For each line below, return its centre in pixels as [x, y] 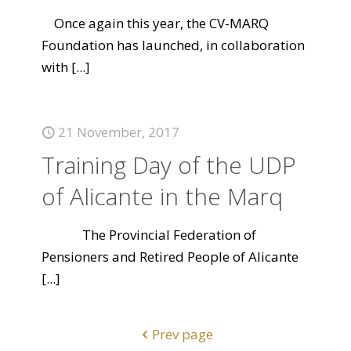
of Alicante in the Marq [162, 196]
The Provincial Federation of [149, 235]
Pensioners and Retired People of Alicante [170, 257]
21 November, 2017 [119, 132]
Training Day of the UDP [169, 165]
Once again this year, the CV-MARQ [155, 23]
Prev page [182, 334]
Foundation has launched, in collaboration [173, 45]
